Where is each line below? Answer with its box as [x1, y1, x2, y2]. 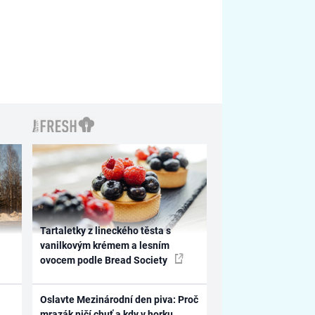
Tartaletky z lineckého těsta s [40, 225, 172, 237]
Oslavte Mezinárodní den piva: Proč [40, 293, 199, 305]
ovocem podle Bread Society [40, 255, 170, 266]
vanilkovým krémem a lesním [40, 240, 170, 252]
